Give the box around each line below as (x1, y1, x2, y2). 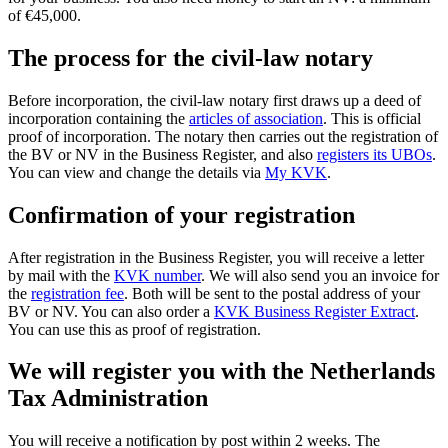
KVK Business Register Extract (214, 302, 415, 320)
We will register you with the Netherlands (8, 358, 435, 385)
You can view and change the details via (8, 163, 265, 181)
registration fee (31, 284, 124, 302)
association (254, 109, 323, 127)
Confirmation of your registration (8, 201, 355, 228)
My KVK (265, 163, 327, 181)
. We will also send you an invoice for (201, 266, 439, 284)
